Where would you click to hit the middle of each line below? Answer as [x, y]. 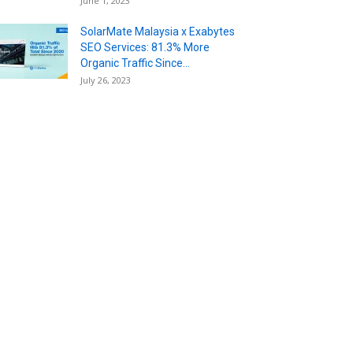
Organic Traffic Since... [135, 63]
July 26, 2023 [106, 80]
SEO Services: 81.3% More [145, 47]
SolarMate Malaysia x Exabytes [158, 31]
